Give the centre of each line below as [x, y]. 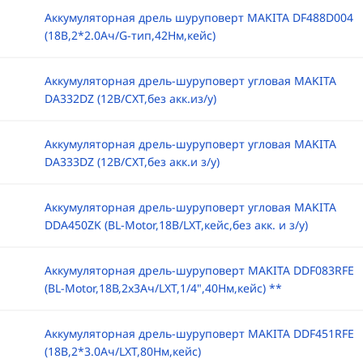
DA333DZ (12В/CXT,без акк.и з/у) [132, 162]
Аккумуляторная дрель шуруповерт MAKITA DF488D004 [199, 17]
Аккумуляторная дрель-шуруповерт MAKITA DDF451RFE [199, 333]
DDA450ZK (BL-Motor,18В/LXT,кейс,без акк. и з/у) [176, 225]
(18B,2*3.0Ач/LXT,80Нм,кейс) [122, 351]
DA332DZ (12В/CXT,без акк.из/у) [130, 98]
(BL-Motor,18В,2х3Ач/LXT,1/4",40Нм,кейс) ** [163, 288]
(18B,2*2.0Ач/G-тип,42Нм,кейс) [130, 35]
